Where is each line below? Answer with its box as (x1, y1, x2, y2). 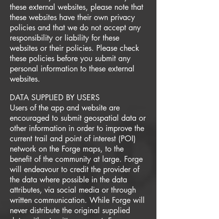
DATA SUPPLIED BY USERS (10, 92, 100, 103)
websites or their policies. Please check (10, 43, 139, 53)
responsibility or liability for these (10, 33, 119, 43)
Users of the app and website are (10, 103, 120, 113)
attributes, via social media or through (10, 185, 136, 195)
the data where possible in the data (10, 175, 127, 185)
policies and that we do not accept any (10, 22, 141, 33)
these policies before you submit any (10, 53, 131, 64)
